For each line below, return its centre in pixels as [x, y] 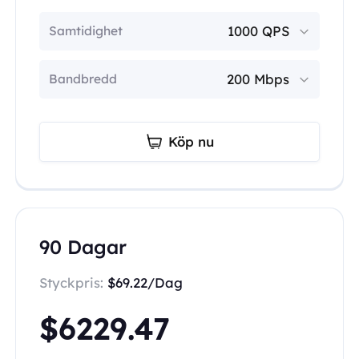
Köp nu [191, 142]
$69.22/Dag [145, 282]
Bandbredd [83, 79]
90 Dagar [83, 246]
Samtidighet [85, 31]
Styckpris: [73, 282]
